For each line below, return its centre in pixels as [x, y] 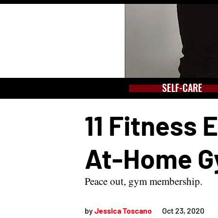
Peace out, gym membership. [144, 181]
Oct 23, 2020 [183, 210]
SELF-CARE [182, 88]
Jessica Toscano [123, 210]
